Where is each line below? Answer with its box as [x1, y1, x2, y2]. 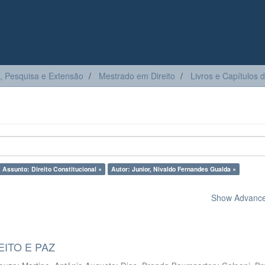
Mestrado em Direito [99, 70, 175, 82]
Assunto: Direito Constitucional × [2, 164, 102, 173]
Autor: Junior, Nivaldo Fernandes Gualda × [111, 164, 236, 173]
